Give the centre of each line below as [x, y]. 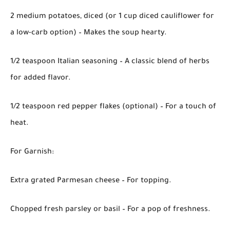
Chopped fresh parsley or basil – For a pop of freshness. [110, 210]
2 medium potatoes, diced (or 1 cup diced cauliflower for [112, 17]
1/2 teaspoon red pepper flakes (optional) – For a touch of [113, 107]
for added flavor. [41, 78]
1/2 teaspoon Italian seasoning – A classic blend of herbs [110, 62]
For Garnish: [32, 152]
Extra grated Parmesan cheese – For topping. [91, 181]
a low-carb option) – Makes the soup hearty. [89, 33]
